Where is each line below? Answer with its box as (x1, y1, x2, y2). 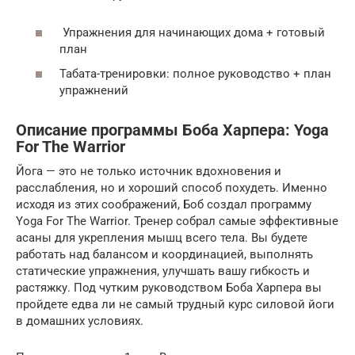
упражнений (59, 83, 128, 97)
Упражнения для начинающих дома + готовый (59, 25, 325, 40)
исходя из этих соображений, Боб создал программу (16, 197, 311, 212)
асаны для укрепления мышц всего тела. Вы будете (16, 231, 307, 245)
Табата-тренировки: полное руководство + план (59, 67, 331, 81)
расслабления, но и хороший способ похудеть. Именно (16, 181, 327, 195)
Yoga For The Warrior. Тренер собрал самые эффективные (16, 214, 338, 228)
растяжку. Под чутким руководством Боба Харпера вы (16, 281, 322, 295)
